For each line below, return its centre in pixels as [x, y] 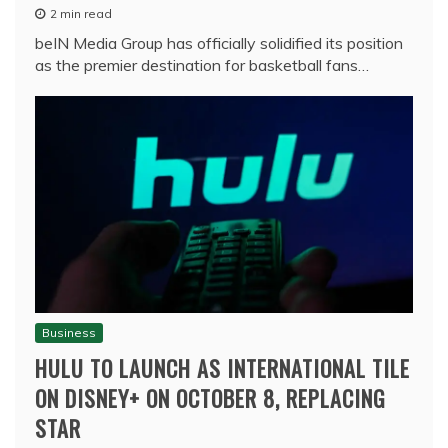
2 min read [81, 14]
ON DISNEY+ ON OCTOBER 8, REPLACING [210, 398]
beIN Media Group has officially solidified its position [219, 43]
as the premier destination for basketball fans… [202, 65]
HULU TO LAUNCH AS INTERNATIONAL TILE [222, 368]
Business [69, 333]
